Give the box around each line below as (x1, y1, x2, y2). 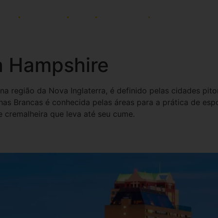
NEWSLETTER (155, 13, 197, 21)
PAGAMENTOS (102, 13, 144, 21)
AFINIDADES (25, 13, 62, 21)
